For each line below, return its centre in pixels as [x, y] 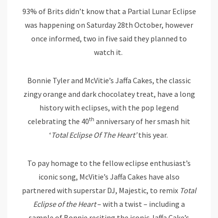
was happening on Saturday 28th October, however [109, 25]
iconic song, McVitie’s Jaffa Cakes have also [109, 177]
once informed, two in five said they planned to [109, 39]
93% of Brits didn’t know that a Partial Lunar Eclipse [109, 11]
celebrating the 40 [58, 121]
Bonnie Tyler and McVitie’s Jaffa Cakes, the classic [109, 81]
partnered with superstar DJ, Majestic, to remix [101, 191]
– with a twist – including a [140, 204]
